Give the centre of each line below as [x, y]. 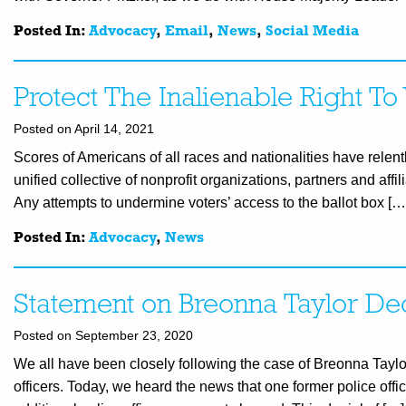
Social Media [312, 32]
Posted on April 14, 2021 [84, 129]
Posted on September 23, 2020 [103, 336]
